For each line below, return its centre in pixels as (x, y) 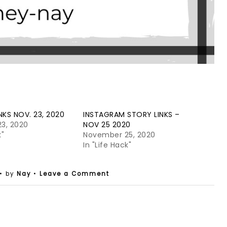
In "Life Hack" (107, 145)
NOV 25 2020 (107, 125)
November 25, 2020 (119, 135)
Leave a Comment (74, 174)
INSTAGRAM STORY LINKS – (131, 115)
